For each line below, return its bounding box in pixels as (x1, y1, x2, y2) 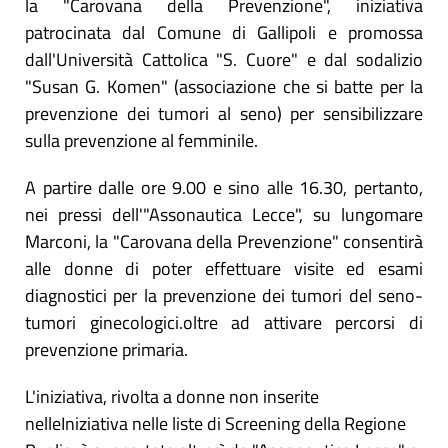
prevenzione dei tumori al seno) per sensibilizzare (25, 100, 423, 128)
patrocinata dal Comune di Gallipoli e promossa (25, 19, 423, 47)
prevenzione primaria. (25, 336, 188, 364)
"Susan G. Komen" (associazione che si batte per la (25, 73, 423, 101)
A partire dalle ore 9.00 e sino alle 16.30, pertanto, (25, 174, 423, 202)
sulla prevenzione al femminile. (25, 127, 258, 155)
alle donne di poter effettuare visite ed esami (25, 255, 423, 283)
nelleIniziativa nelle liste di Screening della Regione (25, 410, 406, 438)
